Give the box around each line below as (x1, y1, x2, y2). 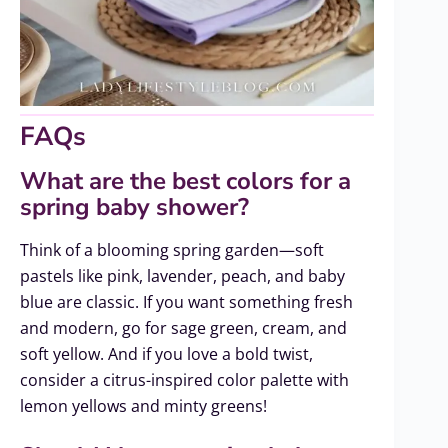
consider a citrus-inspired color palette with (20, 368, 349, 391)
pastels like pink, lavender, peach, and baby (20, 264, 345, 287)
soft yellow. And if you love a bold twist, (20, 342, 313, 365)
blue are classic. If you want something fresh (20, 290, 353, 313)
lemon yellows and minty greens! (20, 394, 267, 417)
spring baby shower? (20, 190, 249, 223)
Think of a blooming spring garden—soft (20, 238, 324, 261)
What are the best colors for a (20, 164, 351, 197)
